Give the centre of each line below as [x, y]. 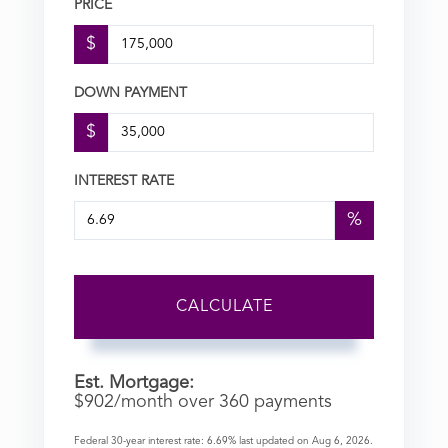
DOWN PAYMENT [130, 93]
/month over [166, 402]
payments [290, 402]
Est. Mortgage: [134, 383]
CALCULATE [224, 307]
